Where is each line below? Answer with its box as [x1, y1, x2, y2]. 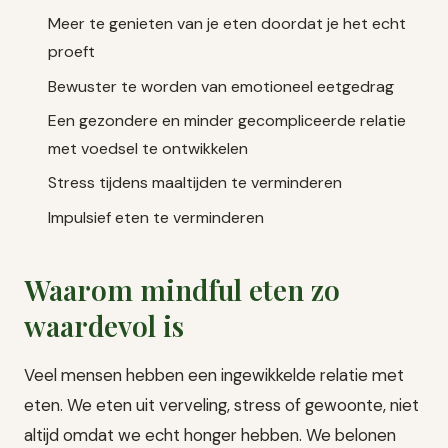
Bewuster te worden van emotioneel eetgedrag [48, 75, 394, 97]
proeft [48, 41, 95, 63]
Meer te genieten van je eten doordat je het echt [48, 13, 406, 35]
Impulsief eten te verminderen [48, 206, 264, 228]
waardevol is [24, 306, 184, 344]
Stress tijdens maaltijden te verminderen [48, 172, 342, 194]
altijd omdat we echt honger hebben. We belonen [24, 423, 396, 446]
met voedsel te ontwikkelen [48, 138, 248, 160]
